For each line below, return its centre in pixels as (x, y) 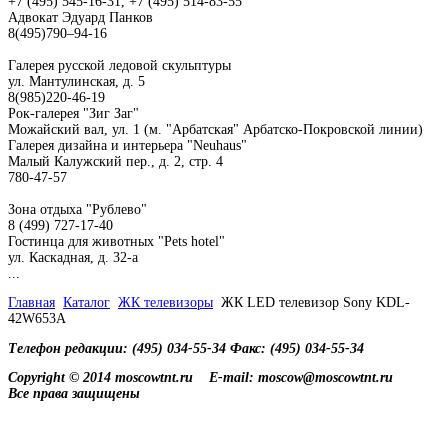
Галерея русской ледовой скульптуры (119, 65)
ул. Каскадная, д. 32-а (73, 257)
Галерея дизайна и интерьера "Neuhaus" (127, 145)
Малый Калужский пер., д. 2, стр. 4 (115, 161)
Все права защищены (74, 394)
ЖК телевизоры (165, 303)
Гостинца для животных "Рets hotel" (116, 241)
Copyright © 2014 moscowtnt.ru (100, 378)
